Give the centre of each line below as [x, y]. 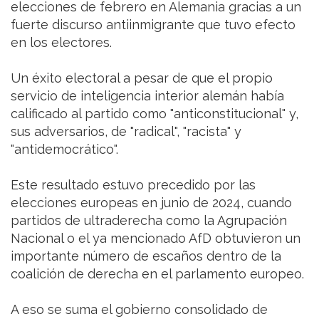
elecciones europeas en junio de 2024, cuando [151, 202]
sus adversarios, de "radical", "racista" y [126, 131]
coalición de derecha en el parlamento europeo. [157, 273]
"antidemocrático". [64, 149]
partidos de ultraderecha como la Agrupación [149, 220]
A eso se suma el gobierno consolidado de [139, 309]
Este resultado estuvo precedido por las [133, 184]
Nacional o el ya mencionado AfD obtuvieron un [156, 238]
